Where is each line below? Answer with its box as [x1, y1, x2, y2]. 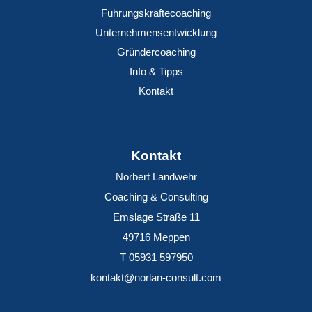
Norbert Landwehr [115, 171, 197, 182]
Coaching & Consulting [104, 192, 208, 203]
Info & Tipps [129, 65, 183, 77]
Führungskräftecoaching [101, 7, 211, 19]
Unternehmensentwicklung [95, 26, 217, 38]
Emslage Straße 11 [112, 212, 200, 223]
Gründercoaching [116, 46, 196, 58]
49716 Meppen [122, 232, 190, 243]
